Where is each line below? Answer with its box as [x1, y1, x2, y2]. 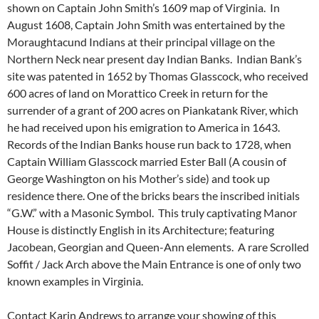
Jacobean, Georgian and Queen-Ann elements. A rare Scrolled [7, 239, 309, 253]
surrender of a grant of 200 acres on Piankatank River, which [7, 103, 298, 117]
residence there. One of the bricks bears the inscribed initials [7, 188, 300, 202]
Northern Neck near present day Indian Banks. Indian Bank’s [7, 51, 302, 66]
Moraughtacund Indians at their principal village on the [7, 34, 275, 48]
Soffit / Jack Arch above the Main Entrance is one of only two [7, 256, 301, 271]
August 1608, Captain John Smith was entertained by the [7, 17, 285, 31]
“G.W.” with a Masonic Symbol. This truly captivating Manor [7, 205, 297, 219]
